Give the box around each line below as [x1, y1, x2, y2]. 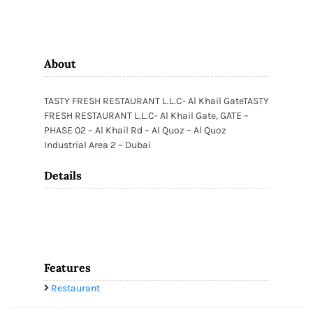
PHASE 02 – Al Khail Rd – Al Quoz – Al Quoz [44, 124, 226, 136]
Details [44, 168, 82, 182]
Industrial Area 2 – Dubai [44, 139, 151, 151]
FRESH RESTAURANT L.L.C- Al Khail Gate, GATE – [44, 110, 249, 122]
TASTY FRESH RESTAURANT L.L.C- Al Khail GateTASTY [44, 95, 269, 107]
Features [44, 261, 91, 275]
